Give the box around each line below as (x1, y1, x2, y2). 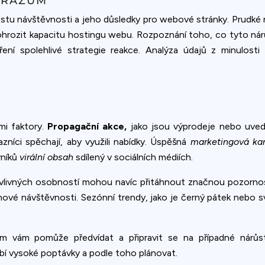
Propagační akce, (47, 120, 127, 132)
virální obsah (20, 151, 73, 163)
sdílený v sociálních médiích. (73, 151, 193, 163)
